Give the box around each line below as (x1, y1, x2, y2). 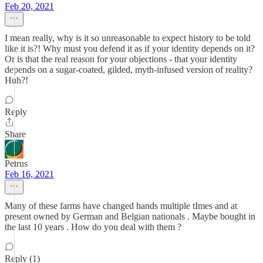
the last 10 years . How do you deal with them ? (5, 222, 181, 232)
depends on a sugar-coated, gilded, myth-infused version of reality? (5, 65, 252, 75)
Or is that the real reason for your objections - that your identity (5, 54, 237, 64)
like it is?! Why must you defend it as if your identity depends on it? (5, 43, 255, 53)
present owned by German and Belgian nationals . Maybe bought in (5, 211, 255, 221)
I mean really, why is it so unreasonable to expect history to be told (5, 33, 251, 43)
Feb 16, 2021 (5, 169, 54, 179)
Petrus (5, 159, 28, 168)
